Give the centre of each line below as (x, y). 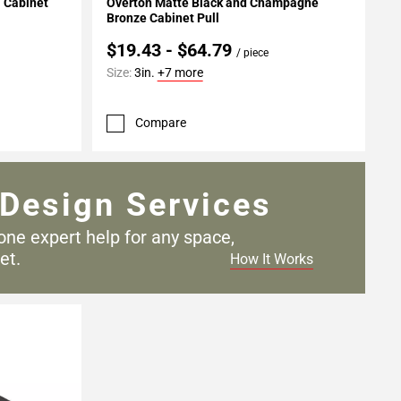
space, (209, 237)
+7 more (180, 73)
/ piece (252, 53)
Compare (160, 123)
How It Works (271, 259)
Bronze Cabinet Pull (162, 18)
